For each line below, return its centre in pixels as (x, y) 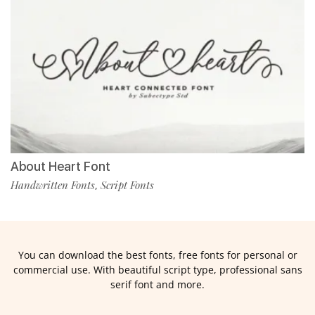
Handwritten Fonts (53, 185)
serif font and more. (157, 284)
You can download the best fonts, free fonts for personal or (157, 255)
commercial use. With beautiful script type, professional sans (157, 270)
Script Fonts (127, 185)
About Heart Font (60, 166)
